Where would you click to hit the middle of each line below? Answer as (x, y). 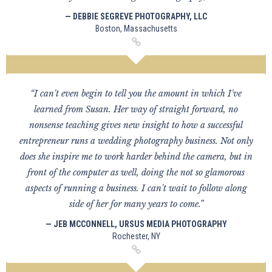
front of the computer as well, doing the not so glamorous (136, 172)
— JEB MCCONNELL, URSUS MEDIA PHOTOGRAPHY (136, 224)
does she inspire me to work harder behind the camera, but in (136, 157)
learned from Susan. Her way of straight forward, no (136, 109)
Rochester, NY (136, 236)
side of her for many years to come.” (136, 204)
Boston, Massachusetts (136, 29)
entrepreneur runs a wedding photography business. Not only (136, 141)
